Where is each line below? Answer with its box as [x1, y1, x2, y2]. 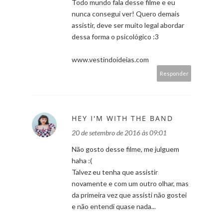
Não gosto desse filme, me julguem [72, 144, 179, 153]
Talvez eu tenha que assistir [72, 167, 158, 176]
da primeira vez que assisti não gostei [72, 190, 187, 199]
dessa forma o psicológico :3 [72, 32, 159, 41]
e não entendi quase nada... [72, 202, 156, 211]
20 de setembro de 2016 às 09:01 [72, 128, 167, 137]
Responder [160, 70, 189, 77]
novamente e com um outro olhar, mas [72, 179, 189, 188]
